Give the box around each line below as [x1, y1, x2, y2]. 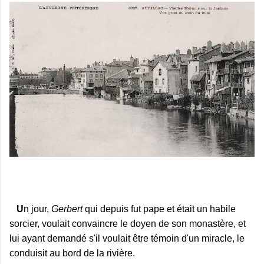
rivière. [107, 248, 135, 258]
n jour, [24, 204, 51, 214]
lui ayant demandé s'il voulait [9, 233, 133, 243]
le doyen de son [118, 219, 189, 229]
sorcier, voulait [9, 219, 72, 229]
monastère [189, 219, 233, 229]
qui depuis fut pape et [82, 204, 177, 214]
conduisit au [9, 248, 62, 258]
